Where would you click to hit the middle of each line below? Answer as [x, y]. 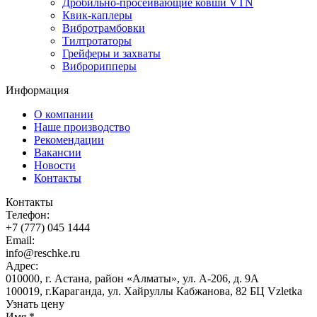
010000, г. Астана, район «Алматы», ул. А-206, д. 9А [132, 278]
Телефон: [28, 214]
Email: [20, 240]
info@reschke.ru [43, 253]
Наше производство [82, 127]
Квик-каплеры [97, 15]
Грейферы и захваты [111, 53]
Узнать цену [35, 304]
